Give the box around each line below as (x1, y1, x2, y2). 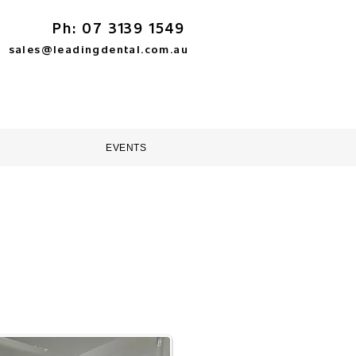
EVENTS (106, 142, 147, 153)
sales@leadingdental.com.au (8, 41, 188, 56)
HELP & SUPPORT (76, 107, 184, 121)
